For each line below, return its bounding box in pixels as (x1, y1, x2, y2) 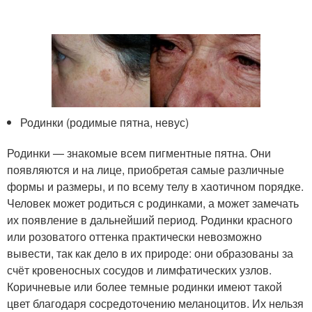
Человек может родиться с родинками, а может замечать (7, 195, 299, 212)
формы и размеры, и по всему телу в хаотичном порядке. (7, 178, 304, 195)
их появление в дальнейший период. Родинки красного (7, 212, 292, 228)
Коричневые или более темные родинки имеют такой (7, 279, 282, 295)
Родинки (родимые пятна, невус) (20, 114, 189, 131)
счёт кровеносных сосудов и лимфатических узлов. (7, 262, 272, 279)
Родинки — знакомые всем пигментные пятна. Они (7, 145, 271, 162)
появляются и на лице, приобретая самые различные (7, 162, 284, 178)
